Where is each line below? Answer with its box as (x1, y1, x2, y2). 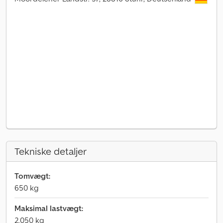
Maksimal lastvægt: (14, 203, 83, 213)
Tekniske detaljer (14, 145, 87, 158)
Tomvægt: (14, 171, 50, 181)
